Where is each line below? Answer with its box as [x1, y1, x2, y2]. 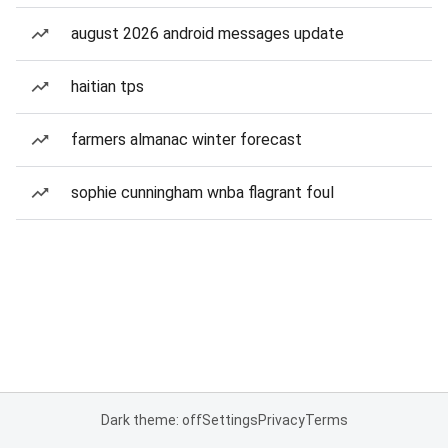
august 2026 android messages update [71, 24, 344, 43]
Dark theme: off [100, 412, 202, 428]
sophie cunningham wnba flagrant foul [71, 183, 334, 202]
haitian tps [71, 77, 144, 96]
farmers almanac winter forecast [71, 130, 302, 149]
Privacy [257, 412, 305, 428]
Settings [201, 412, 258, 428]
